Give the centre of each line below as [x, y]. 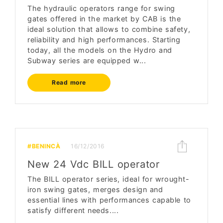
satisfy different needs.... [73, 210]
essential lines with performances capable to [109, 200]
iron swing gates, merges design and [95, 189]
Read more [69, 82]
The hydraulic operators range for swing [101, 8]
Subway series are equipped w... [87, 60]
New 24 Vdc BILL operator [94, 164]
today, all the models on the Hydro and [100, 50]
